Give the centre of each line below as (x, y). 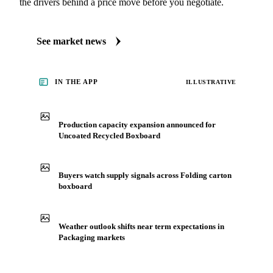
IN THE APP (76, 82)
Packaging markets (92, 237)
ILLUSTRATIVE (211, 82)
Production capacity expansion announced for (137, 124)
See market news (71, 41)
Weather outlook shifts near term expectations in (141, 226)
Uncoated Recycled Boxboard (109, 135)
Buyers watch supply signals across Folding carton (145, 175)
